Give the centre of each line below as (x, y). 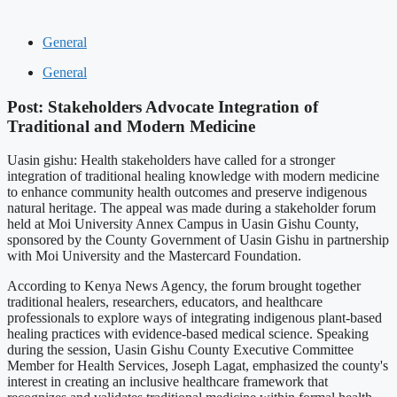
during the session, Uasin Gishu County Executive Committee (180, 350)
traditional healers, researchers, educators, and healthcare (165, 302)
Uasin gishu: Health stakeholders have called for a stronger (171, 160)
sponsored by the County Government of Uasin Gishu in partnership (198, 240)
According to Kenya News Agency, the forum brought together (184, 286)
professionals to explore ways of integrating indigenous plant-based (195, 318)
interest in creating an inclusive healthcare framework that (167, 382)
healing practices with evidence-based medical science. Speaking (188, 334)
